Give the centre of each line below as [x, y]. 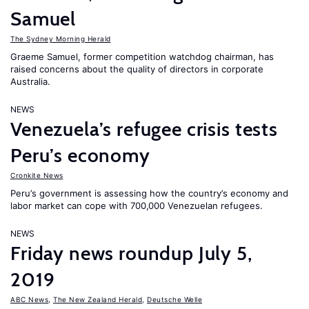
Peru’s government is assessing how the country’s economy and [149, 193]
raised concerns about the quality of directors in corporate [137, 69]
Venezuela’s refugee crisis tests [144, 129]
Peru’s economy [80, 155]
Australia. [30, 81]
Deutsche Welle [175, 299]
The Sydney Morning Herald [61, 39]
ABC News [29, 299]
